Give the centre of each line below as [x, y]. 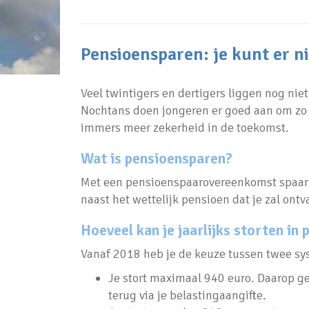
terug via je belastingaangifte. [187, 295]
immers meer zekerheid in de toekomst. [185, 128]
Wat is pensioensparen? [157, 158]
